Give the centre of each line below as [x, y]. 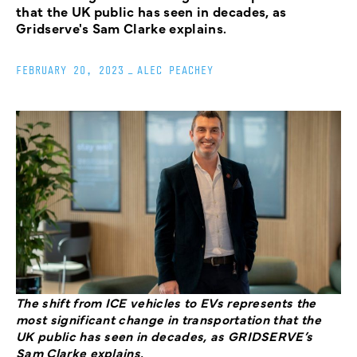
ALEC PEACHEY [175, 71]
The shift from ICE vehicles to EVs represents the [166, 302]
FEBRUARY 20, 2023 [70, 71]
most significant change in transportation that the [169, 319]
